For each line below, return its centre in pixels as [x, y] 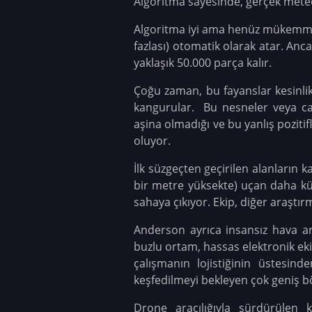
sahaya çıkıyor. [173, 202]
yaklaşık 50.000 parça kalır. [203, 62]
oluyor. [154, 140]
